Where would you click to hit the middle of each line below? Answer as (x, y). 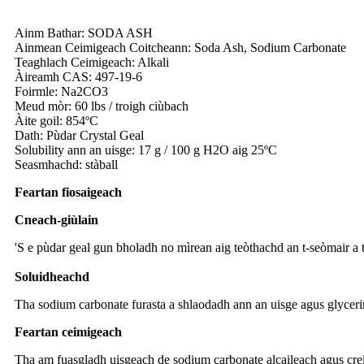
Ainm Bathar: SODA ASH (84, 33)
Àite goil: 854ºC (56, 121)
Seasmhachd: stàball (66, 165)
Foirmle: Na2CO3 (61, 92)
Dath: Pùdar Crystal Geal (79, 136)
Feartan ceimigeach (68, 332)
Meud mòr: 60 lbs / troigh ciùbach (102, 106)
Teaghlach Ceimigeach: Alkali (92, 63)
